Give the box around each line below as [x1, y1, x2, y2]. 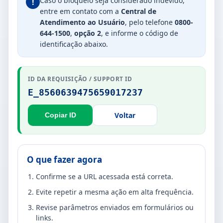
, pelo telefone [125, 17, 175, 27]
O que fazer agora [27, 153, 102, 165]
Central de [121, 6, 156, 16]
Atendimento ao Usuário [40, 17, 125, 27]
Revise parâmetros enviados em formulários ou [36, 202, 194, 212]
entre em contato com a [40, 6, 121, 16]
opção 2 [74, 28, 101, 38]
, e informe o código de [101, 28, 178, 38]
